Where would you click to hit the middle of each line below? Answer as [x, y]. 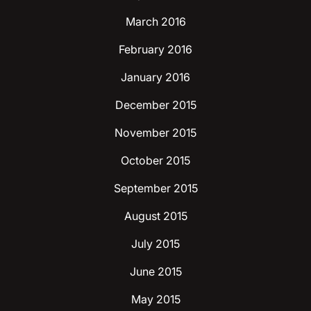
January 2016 [155, 77]
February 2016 [155, 49]
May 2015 [155, 299]
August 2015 [155, 216]
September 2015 [155, 188]
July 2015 [155, 243]
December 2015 [155, 104]
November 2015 [155, 132]
